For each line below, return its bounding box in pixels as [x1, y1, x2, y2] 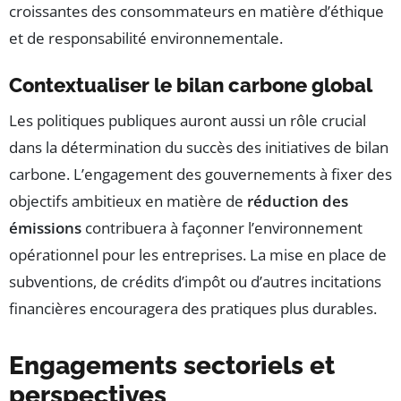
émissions [9, 218, 81, 239]
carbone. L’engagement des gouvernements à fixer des [9, 164, 392, 185]
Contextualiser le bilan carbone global [9, 73, 372, 98]
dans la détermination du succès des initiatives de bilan [9, 137, 388, 158]
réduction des [247, 191, 348, 212]
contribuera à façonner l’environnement [81, 218, 363, 239]
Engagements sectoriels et [9, 351, 335, 381]
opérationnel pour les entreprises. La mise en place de [9, 244, 387, 266]
